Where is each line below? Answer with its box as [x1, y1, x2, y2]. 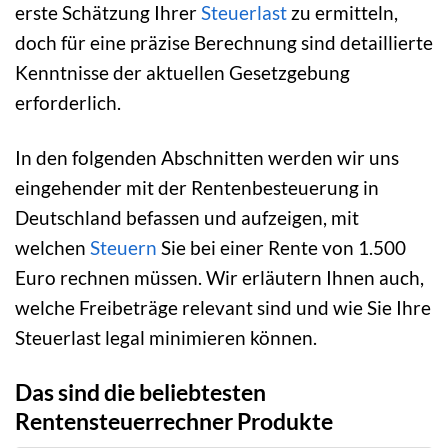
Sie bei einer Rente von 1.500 [157, 235, 406, 259]
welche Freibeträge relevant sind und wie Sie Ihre [15, 295, 431, 319]
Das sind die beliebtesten [15, 377, 266, 406]
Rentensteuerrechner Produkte [15, 406, 333, 435]
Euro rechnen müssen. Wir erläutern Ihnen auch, [15, 265, 424, 289]
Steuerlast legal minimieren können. [15, 325, 317, 349]
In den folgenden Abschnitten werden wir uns [15, 145, 399, 169]
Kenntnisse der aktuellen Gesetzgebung [15, 60, 350, 84]
